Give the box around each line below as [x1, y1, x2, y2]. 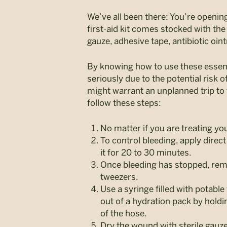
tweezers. [100, 172, 138, 182]
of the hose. [100, 208, 147, 218]
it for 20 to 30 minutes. [100, 147, 192, 158]
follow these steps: [87, 98, 161, 108]
